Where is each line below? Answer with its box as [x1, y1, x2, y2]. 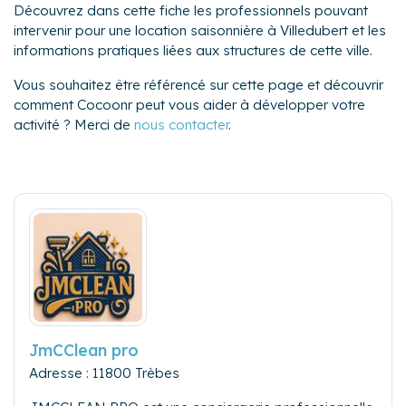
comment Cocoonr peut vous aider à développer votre [14, 95, 365, 113]
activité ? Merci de [14, 115, 134, 133]
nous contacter [134, 115, 228, 133]
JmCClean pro [29, 339, 139, 360]
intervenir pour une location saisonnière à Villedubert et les [14, 21, 386, 39]
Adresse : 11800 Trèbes [29, 363, 179, 382]
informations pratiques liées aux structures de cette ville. [14, 41, 372, 59]
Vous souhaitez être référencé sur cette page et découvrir [14, 75, 383, 93]
